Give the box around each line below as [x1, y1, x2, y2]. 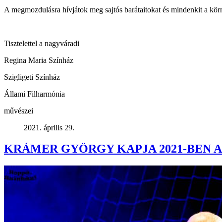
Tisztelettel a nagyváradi [4, 39, 79, 48]
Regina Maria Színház [4, 55, 73, 64]
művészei [4, 106, 33, 115]
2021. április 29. [24, 123, 74, 132]
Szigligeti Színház [4, 72, 60, 81]
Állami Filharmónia [4, 89, 65, 98]
